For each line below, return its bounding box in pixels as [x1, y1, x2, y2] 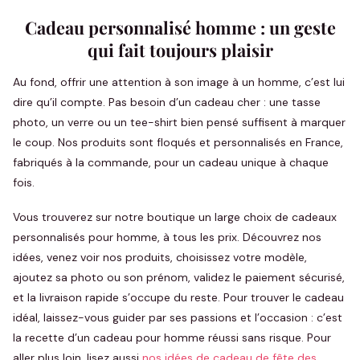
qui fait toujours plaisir [87, 39, 273, 61]
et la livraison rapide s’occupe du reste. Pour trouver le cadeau [13, 290, 344, 305]
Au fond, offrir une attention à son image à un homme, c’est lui [13, 75, 345, 89]
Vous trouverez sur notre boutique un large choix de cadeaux [13, 210, 337, 224]
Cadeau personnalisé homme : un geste [24, 16, 336, 39]
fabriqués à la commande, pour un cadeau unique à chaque [13, 155, 329, 170]
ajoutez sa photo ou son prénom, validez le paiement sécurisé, [13, 270, 345, 284]
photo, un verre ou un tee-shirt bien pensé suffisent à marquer [13, 115, 346, 129]
